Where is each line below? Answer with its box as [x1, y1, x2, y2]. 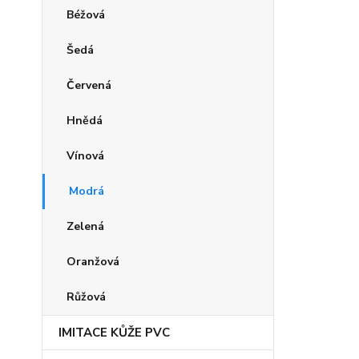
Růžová [67, 289, 106, 305]
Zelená [67, 219, 104, 234]
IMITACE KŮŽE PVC [58, 325, 170, 341]
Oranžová [67, 254, 119, 269]
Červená [67, 78, 111, 93]
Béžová [67, 7, 105, 22]
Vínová [67, 148, 104, 163]
